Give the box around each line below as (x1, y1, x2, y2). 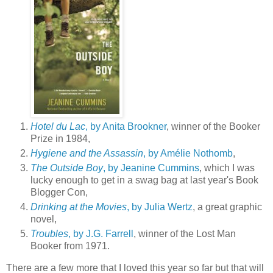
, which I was (199, 162, 255, 173)
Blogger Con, (30, 186, 88, 197)
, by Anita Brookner (85, 121, 166, 132)
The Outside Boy (30, 162, 103, 173)
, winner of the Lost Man (133, 228, 236, 239)
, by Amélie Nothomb (143, 147, 233, 158)
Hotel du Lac (30, 121, 85, 132)
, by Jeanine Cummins (103, 162, 199, 173)
